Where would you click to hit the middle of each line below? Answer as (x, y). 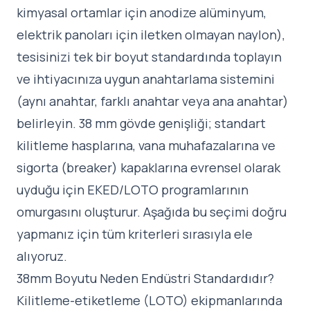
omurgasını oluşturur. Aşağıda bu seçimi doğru (152, 212)
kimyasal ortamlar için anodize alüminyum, (142, 13)
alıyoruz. (42, 256)
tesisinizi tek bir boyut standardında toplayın (149, 57)
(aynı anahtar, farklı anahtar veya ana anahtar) (153, 101)
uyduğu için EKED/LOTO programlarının (133, 190)
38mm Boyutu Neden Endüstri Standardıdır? (145, 279)
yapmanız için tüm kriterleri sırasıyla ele (135, 234)
